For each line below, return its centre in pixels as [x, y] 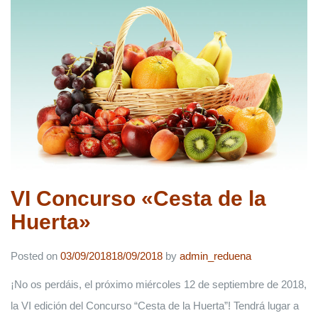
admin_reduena [215, 256]
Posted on [35, 256]
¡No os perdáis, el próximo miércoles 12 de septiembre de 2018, [159, 284]
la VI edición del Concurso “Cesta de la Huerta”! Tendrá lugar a [155, 305]
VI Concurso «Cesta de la [138, 198]
